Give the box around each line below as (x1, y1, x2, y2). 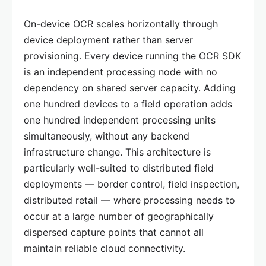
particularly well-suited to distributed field (24, 161, 214, 174)
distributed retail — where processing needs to (24, 194, 235, 206)
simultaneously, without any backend (24, 129, 189, 142)
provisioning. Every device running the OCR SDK (24, 49, 241, 62)
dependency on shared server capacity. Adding (24, 81, 236, 94)
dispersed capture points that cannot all (24, 226, 204, 238)
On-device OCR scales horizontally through (24, 17, 218, 30)
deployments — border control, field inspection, (24, 178, 239, 190)
